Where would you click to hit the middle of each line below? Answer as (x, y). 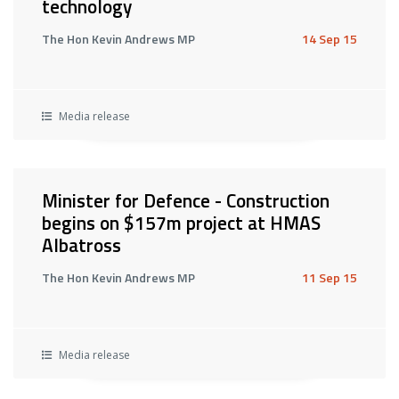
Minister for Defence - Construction (186, 200)
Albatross (81, 245)
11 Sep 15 (330, 277)
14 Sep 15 (330, 39)
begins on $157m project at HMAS (181, 223)
